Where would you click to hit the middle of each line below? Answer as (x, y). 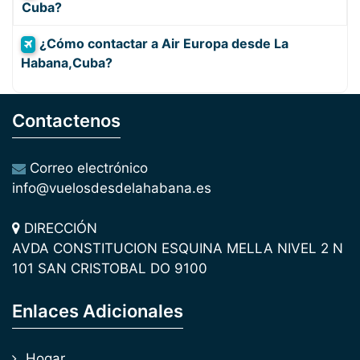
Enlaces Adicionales (98, 311)
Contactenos (66, 121)
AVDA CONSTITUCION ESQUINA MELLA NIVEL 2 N (178, 248)
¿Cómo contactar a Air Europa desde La (164, 43)
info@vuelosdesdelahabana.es (112, 188)
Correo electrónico (87, 168)
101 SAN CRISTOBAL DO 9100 (110, 268)
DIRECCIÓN (59, 228)
